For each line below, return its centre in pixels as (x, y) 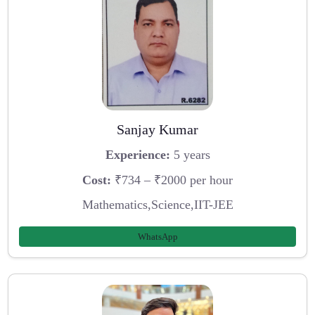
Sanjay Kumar (157, 130)
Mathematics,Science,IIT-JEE (157, 205)
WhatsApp (157, 237)
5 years (190, 154)
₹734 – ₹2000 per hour (172, 180)
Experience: (137, 154)
